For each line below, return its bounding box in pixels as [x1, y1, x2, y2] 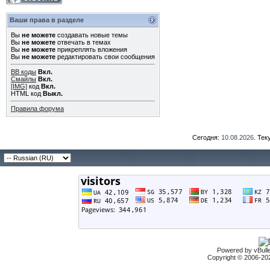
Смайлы [11, 75, 36, 83]
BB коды [11, 68, 36, 75]
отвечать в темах [55, 39, 111, 46]
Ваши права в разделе [10, 16, 84, 24]
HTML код [11, 90, 43, 97]
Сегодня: [192, 134, 221, 141]
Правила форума [11, 105, 64, 112]
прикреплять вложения [55, 46, 127, 53]
